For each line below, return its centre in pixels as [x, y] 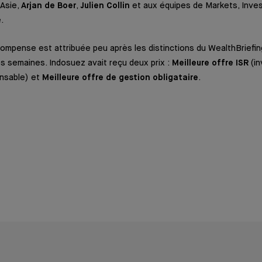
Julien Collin [105, 6]
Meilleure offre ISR [211, 63]
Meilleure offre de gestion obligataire [120, 78]
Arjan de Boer [49, 6]
